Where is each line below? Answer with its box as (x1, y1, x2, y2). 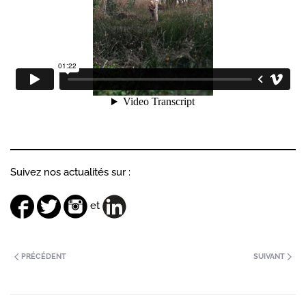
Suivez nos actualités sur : (10, 165, 130, 178)
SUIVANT (253, 251, 287, 261)
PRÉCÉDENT (19, 251, 66, 261)
